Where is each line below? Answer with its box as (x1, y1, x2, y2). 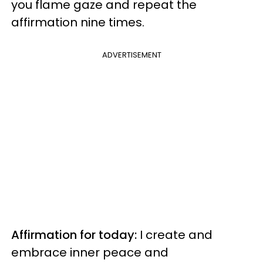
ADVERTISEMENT (102, 49, 161, 60)
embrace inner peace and (11, 244, 168, 261)
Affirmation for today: (11, 226, 137, 243)
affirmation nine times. (11, 14, 144, 31)
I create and (137, 226, 213, 243)
